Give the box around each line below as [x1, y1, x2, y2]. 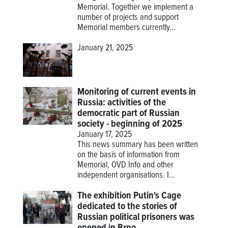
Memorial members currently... [77, 22, 176, 34]
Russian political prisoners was [77, 211, 195, 223]
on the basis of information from [77, 149, 180, 161]
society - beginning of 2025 [77, 118, 183, 130]
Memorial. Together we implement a [77, 2, 194, 14]
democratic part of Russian [77, 107, 180, 120]
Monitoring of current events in [77, 85, 196, 98]
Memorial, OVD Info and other [77, 159, 174, 171]
